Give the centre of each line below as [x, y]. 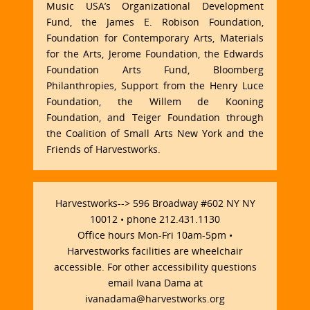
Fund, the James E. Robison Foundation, [155, 22]
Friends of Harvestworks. [104, 149]
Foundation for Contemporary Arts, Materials [155, 38]
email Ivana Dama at [155, 283]
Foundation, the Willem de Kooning [155, 102]
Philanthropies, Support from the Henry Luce [155, 86]
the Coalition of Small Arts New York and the [155, 134]
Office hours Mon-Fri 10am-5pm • [155, 235]
